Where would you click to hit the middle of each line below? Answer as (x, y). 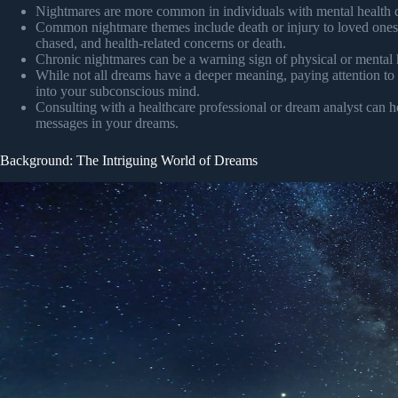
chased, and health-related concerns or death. (161, 43)
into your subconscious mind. (118, 91)
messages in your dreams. (107, 123)
